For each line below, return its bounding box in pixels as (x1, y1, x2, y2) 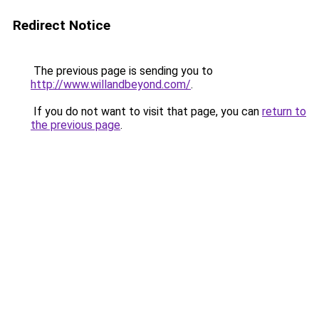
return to (262, 105, 306, 118)
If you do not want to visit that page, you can (31, 105, 262, 118)
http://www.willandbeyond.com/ (31, 78, 191, 91)
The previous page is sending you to (31, 64, 213, 78)
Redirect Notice (13, 17, 110, 33)
